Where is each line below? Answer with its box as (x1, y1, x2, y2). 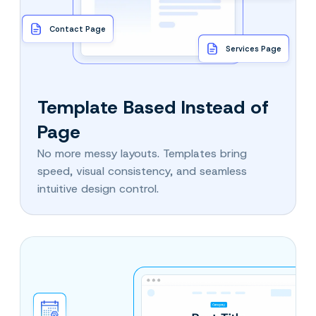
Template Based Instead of (37, 95, 269, 120)
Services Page (226, 43, 281, 54)
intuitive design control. (37, 181, 159, 197)
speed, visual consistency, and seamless (37, 164, 247, 179)
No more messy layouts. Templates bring (37, 146, 247, 162)
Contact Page (49, 23, 106, 34)
